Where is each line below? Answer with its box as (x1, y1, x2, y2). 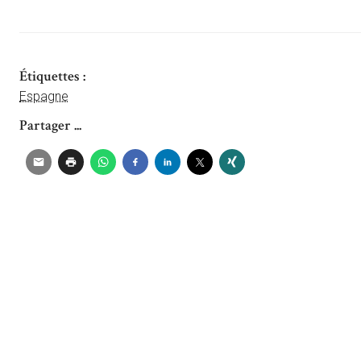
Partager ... (19, 116, 81, 135)
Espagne (19, 89, 68, 105)
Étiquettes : (19, 67, 85, 86)
